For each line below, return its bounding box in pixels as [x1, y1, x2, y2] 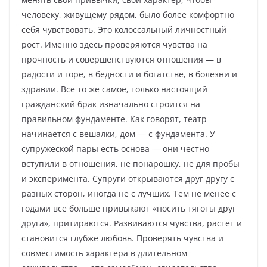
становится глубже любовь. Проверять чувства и [21, 232, 223, 244]
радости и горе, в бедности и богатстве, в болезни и [21, 69, 237, 80]
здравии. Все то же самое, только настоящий [21, 83, 207, 95]
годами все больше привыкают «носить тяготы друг [21, 203, 236, 215]
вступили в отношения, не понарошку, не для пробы [21, 158, 240, 170]
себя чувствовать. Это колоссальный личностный [21, 24, 226, 36]
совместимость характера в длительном [21, 247, 187, 259]
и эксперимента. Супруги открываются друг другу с [21, 173, 234, 185]
